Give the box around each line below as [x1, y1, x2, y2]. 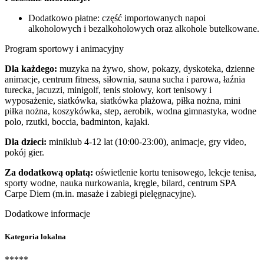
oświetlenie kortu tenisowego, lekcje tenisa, [93, 167, 256, 177]
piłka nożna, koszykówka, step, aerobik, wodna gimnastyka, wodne [5, 106, 256, 116]
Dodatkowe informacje [5, 209, 90, 219]
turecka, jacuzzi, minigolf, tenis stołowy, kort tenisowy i [5, 85, 212, 95]
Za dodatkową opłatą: [5, 167, 93, 177]
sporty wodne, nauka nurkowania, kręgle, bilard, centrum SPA [5, 178, 236, 188]
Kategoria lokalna [5, 232, 66, 242]
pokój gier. [5, 147, 44, 157]
